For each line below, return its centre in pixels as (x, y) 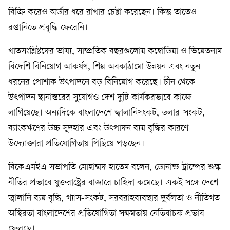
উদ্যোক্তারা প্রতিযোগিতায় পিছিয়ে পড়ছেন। (76, 144)
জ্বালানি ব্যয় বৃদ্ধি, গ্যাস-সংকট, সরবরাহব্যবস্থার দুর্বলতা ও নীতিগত (114, 198)
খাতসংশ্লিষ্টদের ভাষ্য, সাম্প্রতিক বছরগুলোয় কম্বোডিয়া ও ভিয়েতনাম (115, 52)
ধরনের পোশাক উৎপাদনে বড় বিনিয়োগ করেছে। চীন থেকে (102, 82)
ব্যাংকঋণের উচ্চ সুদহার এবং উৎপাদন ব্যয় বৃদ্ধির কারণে (98, 129)
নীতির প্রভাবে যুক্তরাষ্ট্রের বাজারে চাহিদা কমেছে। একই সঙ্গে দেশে (113, 183)
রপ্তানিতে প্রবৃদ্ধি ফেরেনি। (48, 28)
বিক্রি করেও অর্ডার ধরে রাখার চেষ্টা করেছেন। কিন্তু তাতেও (102, 13)
